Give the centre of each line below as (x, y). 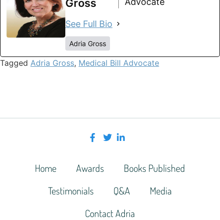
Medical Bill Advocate (119, 63)
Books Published (154, 168)
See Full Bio (89, 24)
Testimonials (71, 190)
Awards (90, 168)
